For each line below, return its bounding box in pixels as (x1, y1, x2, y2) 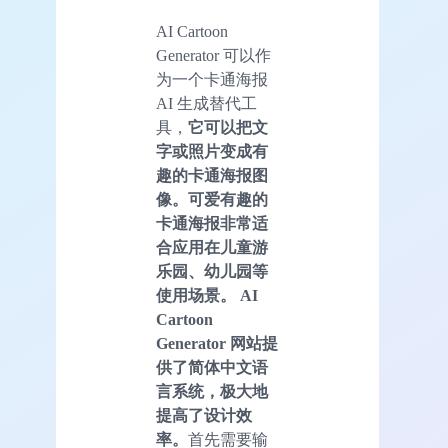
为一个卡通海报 (156, 71, 268, 89)
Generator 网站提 (156, 335, 278, 353)
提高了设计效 (156, 407, 252, 425)
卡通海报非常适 (156, 215, 268, 233)
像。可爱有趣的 (156, 191, 268, 209)
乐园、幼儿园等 (156, 263, 268, 281)
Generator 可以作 (156, 47, 271, 65)
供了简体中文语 (156, 359, 268, 377)
